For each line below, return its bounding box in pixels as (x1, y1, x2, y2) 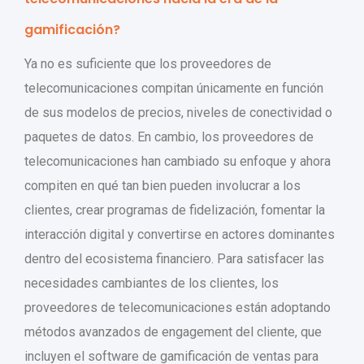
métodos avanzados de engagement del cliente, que (24, 324, 322, 340)
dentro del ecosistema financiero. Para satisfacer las (24, 251, 324, 267)
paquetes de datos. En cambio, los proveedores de (24, 129, 314, 145)
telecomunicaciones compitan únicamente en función (24, 80, 323, 97)
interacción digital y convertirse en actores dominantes (24, 227, 335, 243)
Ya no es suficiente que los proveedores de (24, 56, 271, 72)
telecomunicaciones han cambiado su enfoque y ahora (24, 154, 331, 170)
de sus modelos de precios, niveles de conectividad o (24, 105, 332, 121)
